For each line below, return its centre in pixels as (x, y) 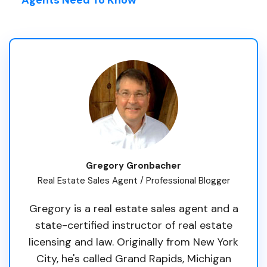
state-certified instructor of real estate (133, 225)
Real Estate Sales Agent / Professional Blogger (133, 180)
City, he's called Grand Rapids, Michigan (133, 258)
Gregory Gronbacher (133, 165)
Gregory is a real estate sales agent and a (133, 208)
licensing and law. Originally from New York (133, 242)
